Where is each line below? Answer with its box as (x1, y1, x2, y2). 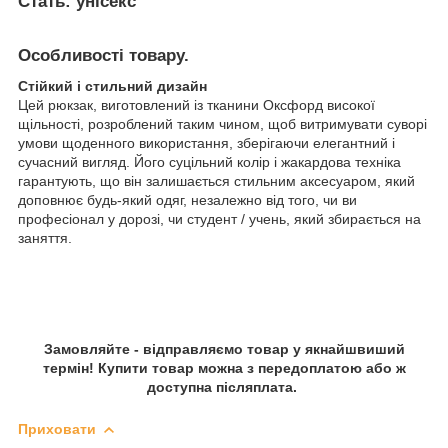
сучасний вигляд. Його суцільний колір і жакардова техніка (18, 154, 401, 171)
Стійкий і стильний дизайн (18, 78, 207, 95)
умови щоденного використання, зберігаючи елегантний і (18, 135, 395, 152)
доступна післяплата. (147, 379, 301, 396)
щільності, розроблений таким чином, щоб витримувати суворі (18, 116, 427, 133)
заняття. (18, 230, 72, 247)
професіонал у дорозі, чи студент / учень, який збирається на (18, 211, 421, 228)
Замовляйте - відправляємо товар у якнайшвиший (43, 341, 405, 358)
